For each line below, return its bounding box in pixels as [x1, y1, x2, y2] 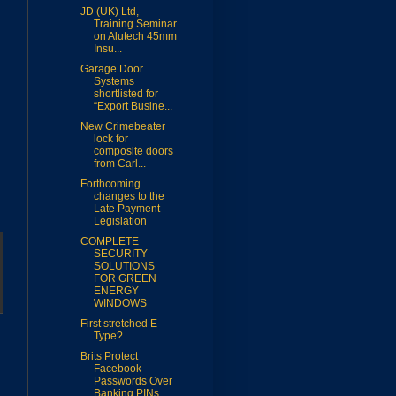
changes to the [93, 190, 164, 203]
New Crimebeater [80, 120, 165, 133]
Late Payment [93, 202, 160, 216]
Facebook [93, 362, 141, 376]
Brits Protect [80, 350, 138, 363]
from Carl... [93, 157, 146, 171]
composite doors [93, 145, 173, 158]
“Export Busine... [93, 100, 172, 113]
